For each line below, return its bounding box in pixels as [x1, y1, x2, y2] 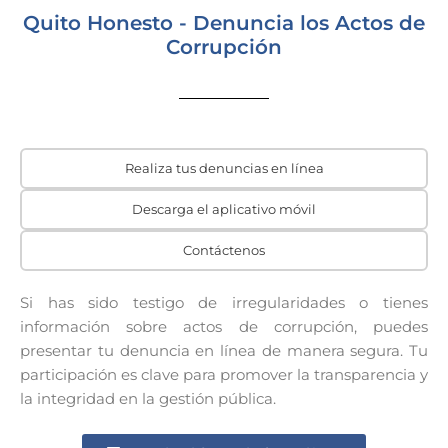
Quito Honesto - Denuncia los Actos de [23, 11, 425, 35]
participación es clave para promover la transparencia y [20, 366, 428, 384]
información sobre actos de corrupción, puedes [20, 318, 428, 336]
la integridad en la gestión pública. [20, 390, 276, 408]
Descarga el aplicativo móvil [132, 201, 316, 217]
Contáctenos [183, 242, 265, 258]
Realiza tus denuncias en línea [124, 160, 324, 176]
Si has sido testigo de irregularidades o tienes [20, 294, 428, 312]
